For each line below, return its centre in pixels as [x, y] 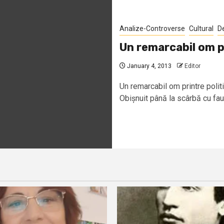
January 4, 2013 [148, 66]
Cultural [201, 28]
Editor [192, 66]
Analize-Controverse [152, 28]
